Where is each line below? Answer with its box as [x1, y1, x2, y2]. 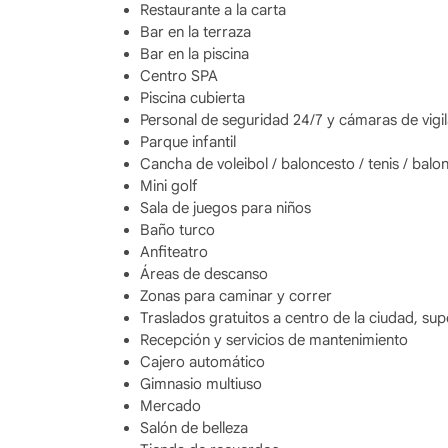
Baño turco [139, 221, 215, 239]
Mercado [139, 397, 201, 415]
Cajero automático [139, 353, 265, 371]
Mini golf [139, 177, 198, 195]
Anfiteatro [139, 243, 208, 261]
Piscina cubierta [139, 89, 245, 107]
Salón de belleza [139, 419, 248, 437]
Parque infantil [139, 133, 236, 151]
